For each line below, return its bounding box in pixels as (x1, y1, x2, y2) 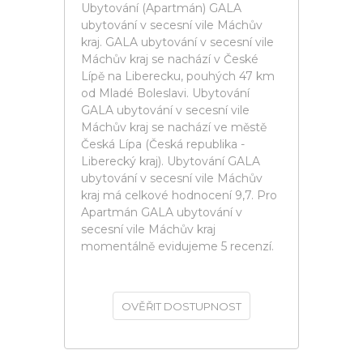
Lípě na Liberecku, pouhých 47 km (81, 69, 275, 83)
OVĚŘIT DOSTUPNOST (122, 300, 241, 313)
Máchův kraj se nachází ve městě (81, 120, 267, 135)
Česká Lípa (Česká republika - (81, 137, 245, 152)
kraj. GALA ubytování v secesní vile (81, 35, 274, 49)
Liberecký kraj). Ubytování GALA (81, 154, 260, 169)
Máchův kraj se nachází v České (81, 52, 258, 66)
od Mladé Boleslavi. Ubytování (81, 86, 250, 100)
